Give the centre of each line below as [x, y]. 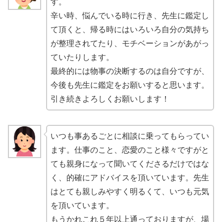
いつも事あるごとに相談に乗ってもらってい [130, 136]
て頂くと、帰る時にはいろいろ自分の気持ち [130, 30]
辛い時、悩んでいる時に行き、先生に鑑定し [130, 16]
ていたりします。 [82, 57]
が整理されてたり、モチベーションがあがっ [130, 44]
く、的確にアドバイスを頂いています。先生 [130, 178]
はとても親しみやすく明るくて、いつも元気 [130, 192]
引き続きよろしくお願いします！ [110, 99]
